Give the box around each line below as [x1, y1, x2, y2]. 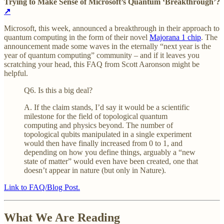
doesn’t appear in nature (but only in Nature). [24, 166, 166, 175]
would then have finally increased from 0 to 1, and [24, 139, 182, 148]
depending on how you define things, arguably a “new [24, 148, 195, 157]
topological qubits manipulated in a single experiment [24, 130, 191, 139]
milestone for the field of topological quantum [24, 112, 167, 121]
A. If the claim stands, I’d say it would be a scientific [24, 103, 189, 112]
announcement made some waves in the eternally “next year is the [4, 42, 211, 51]
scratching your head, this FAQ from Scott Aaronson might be [4, 60, 199, 69]
